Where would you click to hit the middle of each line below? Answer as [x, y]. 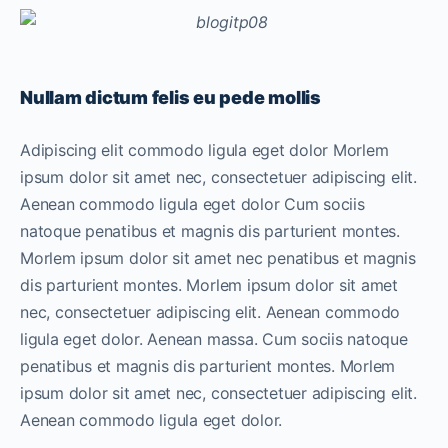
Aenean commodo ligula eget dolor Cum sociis [192, 203]
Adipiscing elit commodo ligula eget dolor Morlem [204, 149]
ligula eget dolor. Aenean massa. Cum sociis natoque [214, 338]
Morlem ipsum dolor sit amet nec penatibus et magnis [218, 257]
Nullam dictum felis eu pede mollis [170, 97]
